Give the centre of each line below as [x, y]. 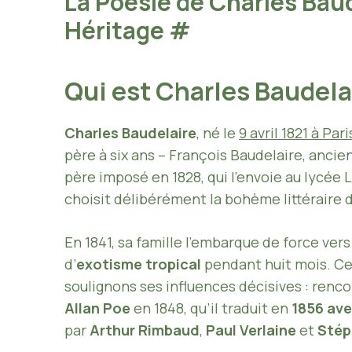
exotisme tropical [139, 264]
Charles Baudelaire [130, 132]
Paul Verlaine [251, 330]
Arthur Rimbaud [145, 330]
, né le [218, 132]
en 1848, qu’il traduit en [211, 308]
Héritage [117, 30]
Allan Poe [97, 308]
